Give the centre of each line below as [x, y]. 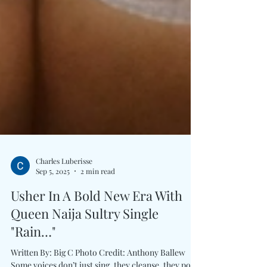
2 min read [98, 200]
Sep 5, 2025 [53, 200]
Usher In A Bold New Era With [97, 224]
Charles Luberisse [64, 189]
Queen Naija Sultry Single [85, 242]
